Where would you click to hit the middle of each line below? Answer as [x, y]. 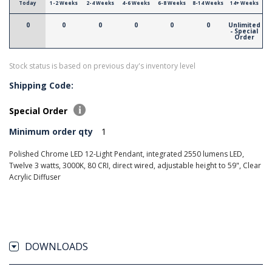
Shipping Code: [41, 85]
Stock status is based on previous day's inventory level [102, 66]
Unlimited [244, 25]
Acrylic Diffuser [35, 177]
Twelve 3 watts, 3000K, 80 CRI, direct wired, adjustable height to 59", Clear [135, 165]
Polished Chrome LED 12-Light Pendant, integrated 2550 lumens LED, [127, 154]
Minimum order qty [51, 131]
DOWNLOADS [56, 246]
